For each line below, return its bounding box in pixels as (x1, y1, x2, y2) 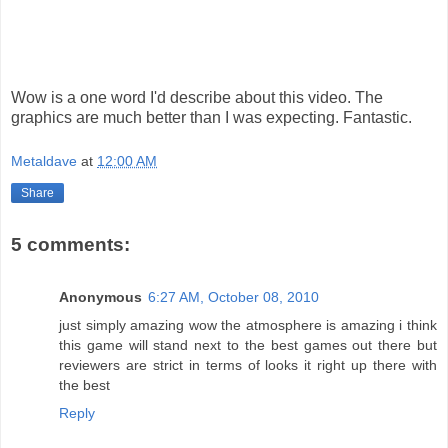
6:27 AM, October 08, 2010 (148, 288, 319, 305)
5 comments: (11, 234, 130, 256)
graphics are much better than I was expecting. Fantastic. (11, 109, 412, 127)
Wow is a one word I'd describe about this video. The (11, 89, 383, 107)
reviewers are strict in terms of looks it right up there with (59, 356, 437, 373)
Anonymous (59, 288, 142, 305)
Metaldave (11, 152, 77, 169)
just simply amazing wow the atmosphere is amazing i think (59, 316, 437, 333)
